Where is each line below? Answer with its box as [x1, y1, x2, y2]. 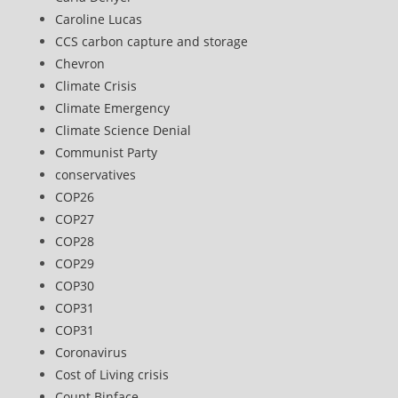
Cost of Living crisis [55, 366, 170, 383]
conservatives [55, 166, 137, 183]
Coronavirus [55, 344, 128, 361]
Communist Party [55, 144, 158, 161]
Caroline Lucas [55, 11, 143, 28]
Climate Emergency [55, 99, 171, 116]
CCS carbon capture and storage [55, 33, 249, 50]
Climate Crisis [55, 77, 138, 94]
